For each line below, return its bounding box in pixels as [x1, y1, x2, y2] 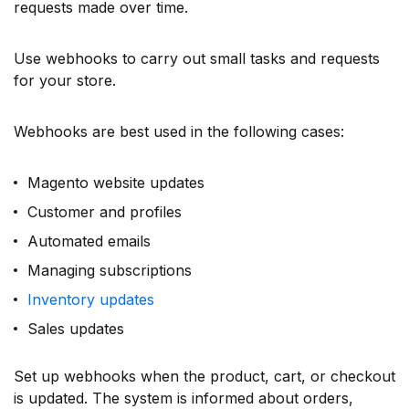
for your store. [14, 70, 116, 89]
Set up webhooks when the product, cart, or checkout [14, 366, 395, 385]
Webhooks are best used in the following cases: [14, 121, 344, 141]
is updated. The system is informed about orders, [14, 388, 353, 407]
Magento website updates [27, 173, 204, 192]
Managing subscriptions [27, 260, 192, 279]
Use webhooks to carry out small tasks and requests [14, 48, 380, 68]
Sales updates [27, 319, 124, 338]
